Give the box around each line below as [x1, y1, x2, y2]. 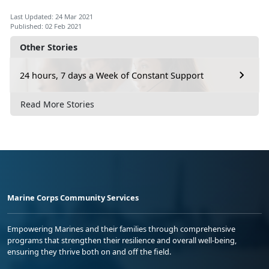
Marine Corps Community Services [7, 192, 139, 203]
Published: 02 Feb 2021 [10, 22, 82, 31]
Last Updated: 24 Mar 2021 [10, 12, 93, 22]
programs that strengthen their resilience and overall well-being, [7, 234, 237, 246]
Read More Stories [20, 98, 94, 110]
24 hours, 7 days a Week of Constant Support [20, 69, 204, 81]
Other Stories [20, 41, 77, 53]
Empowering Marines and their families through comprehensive [7, 223, 235, 234]
